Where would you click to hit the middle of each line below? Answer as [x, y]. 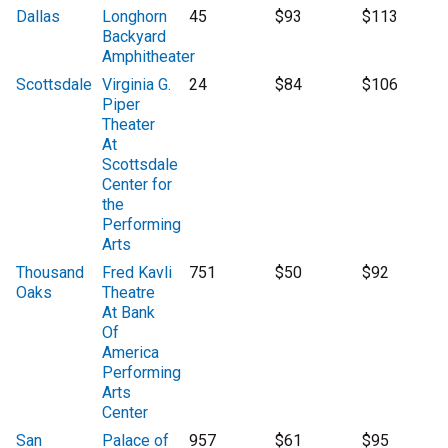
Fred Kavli [137, 273]
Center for [137, 185]
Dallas [38, 17]
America [131, 353]
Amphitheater [149, 57]
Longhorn [135, 17]
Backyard [134, 37]
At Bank [129, 313]
